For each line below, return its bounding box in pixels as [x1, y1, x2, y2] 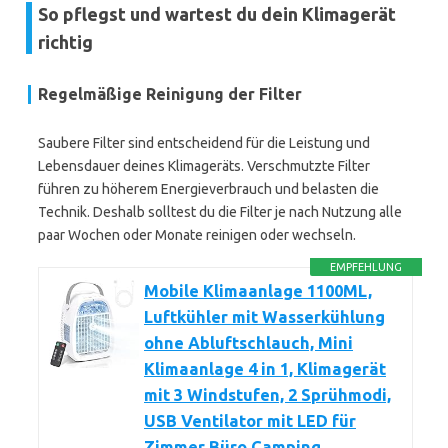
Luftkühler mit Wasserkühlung [144, 308, 385, 326]
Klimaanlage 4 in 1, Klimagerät [144, 360, 386, 378]
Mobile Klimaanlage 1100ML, [144, 282, 372, 300]
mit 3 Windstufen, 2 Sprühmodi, [144, 386, 391, 404]
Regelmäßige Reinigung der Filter [38, 85, 302, 103]
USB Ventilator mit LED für [144, 412, 356, 430]
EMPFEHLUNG [330, 261, 403, 273]
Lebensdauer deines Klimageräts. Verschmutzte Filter [38, 158, 370, 174]
